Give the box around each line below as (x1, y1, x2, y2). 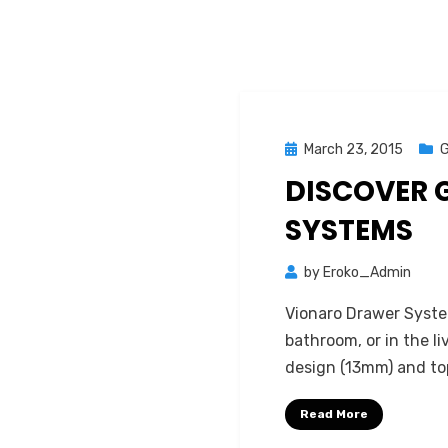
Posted (284, 140, 331, 157)
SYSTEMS (285, 211, 413, 250)
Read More (300, 407, 368, 421)
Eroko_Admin (323, 264, 411, 281)
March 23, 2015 (304, 141, 403, 158)
